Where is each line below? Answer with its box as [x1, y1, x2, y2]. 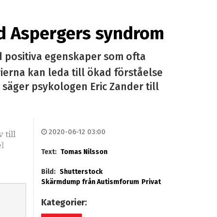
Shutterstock [59, 168, 103, 176]
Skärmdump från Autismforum [41, 178, 139, 186]
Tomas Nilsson [60, 148, 108, 156]
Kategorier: [41, 197, 89, 208]
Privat [141, 178, 161, 186]
